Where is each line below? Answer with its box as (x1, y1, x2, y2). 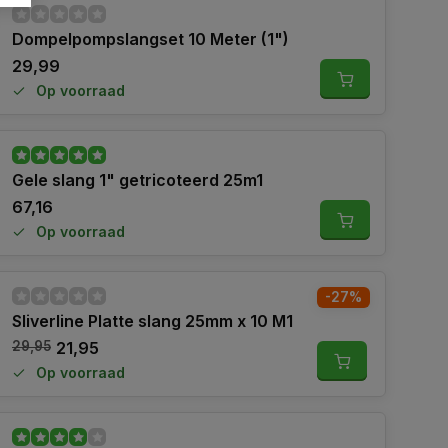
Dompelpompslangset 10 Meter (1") (12, 29, 289, 49)
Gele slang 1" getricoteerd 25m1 (12, 170, 263, 190)
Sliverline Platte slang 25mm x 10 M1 (12, 311, 293, 331)
